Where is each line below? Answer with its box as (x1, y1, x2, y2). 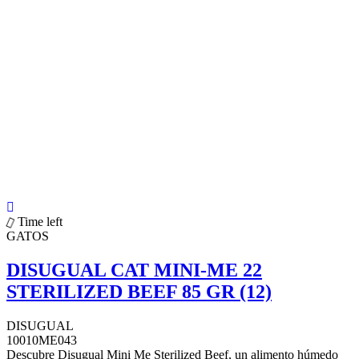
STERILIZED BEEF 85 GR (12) (6, 280, 272, 302)
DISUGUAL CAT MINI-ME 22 (6, 259, 262, 280)
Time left (18, 214, 63, 228)
